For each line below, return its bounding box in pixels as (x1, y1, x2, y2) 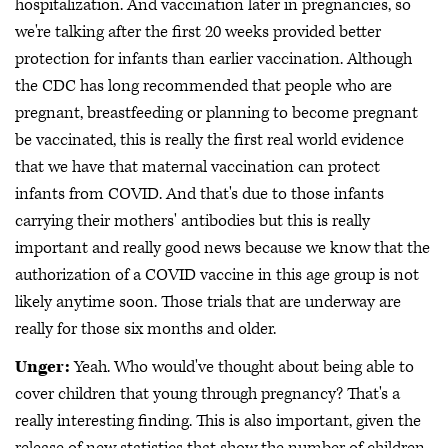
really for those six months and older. (15, 318, 276, 340)
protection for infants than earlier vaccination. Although (15, 48, 412, 70)
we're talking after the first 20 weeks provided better (15, 21, 381, 43)
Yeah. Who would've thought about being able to (70, 355, 414, 378)
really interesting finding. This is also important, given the (15, 409, 421, 432)
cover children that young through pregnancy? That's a (15, 382, 400, 405)
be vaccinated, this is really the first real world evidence (15, 129, 404, 151)
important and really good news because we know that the (15, 237, 430, 259)
